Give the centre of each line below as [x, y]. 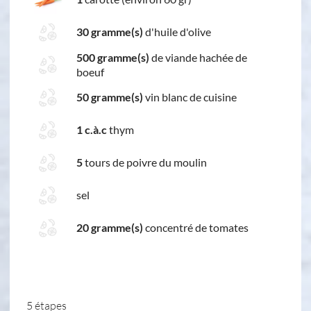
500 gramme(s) [113, 57]
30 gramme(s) [110, 32]
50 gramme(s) [110, 97]
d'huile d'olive [177, 32]
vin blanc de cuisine [190, 97]
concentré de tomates [196, 228]
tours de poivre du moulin [145, 162]
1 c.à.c [92, 130]
